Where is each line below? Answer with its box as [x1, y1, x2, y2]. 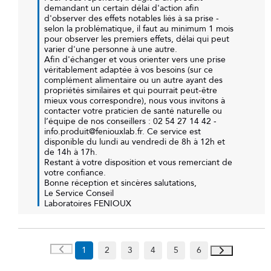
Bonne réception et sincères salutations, [44, 177, 197, 189]
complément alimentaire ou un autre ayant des [44, 74, 223, 86]
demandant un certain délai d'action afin [44, 2, 199, 14]
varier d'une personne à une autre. [44, 43, 177, 55]
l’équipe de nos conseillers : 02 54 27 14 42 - [44, 115, 217, 127]
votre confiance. [44, 166, 106, 178]
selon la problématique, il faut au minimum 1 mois [44, 22, 233, 34]
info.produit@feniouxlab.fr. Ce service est [44, 125, 201, 137]
